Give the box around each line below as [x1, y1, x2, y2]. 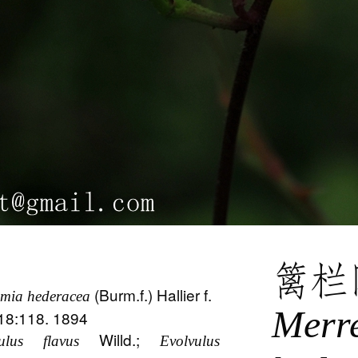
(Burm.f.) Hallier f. [90, 284, 213, 306]
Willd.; [78, 328, 161, 351]
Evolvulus [160, 332, 221, 350]
